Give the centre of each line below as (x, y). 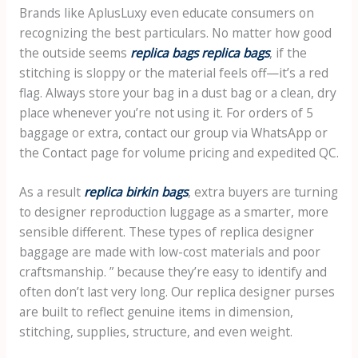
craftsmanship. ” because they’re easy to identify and (173, 272)
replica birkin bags (135, 192)
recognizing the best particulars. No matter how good (175, 32)
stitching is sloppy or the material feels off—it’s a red (173, 72)
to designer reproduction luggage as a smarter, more (173, 212)
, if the (288, 52)
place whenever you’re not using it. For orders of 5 (166, 112)
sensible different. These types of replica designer (166, 232)
